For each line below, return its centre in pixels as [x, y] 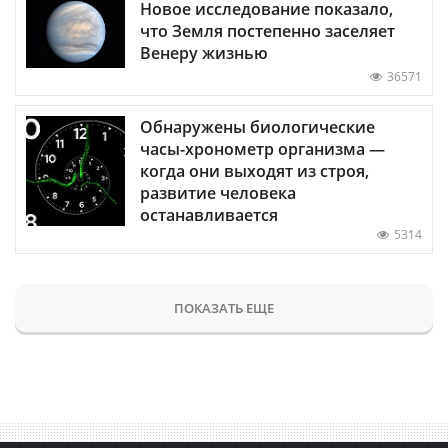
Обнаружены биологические [257, 127]
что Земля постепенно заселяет [267, 31]
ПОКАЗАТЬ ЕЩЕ [224, 308]
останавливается [209, 215]
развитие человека [218, 193]
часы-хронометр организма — [262, 149]
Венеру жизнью [204, 53]
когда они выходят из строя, [254, 171]
